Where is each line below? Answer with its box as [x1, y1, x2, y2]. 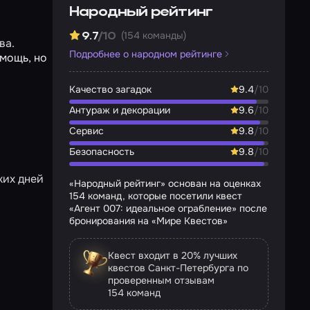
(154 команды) [121, 29, 187, 42]
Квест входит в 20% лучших [108, 249, 237, 262]
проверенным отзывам [108, 274, 215, 286]
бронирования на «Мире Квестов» [69, 215, 228, 227]
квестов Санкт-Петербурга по [108, 262, 248, 274]
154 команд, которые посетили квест [69, 190, 242, 202]
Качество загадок [69, 83, 152, 95]
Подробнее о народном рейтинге [69, 48, 222, 60]
